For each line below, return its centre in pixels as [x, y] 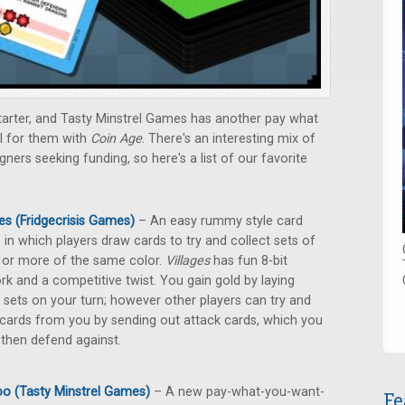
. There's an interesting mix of [229, 139]
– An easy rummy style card [219, 221]
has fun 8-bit [250, 261]
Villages [189, 261]
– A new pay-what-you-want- [237, 392]
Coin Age [116, 139]
